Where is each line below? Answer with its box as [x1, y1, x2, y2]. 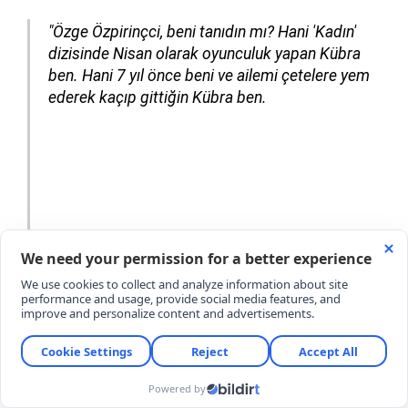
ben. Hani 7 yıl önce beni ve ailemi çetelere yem [48, 66, 370, 85]
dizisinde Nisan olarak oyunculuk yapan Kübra [48, 45, 361, 63]
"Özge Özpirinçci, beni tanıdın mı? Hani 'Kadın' [48, 23, 356, 41]
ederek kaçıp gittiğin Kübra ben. [48, 88, 267, 107]
